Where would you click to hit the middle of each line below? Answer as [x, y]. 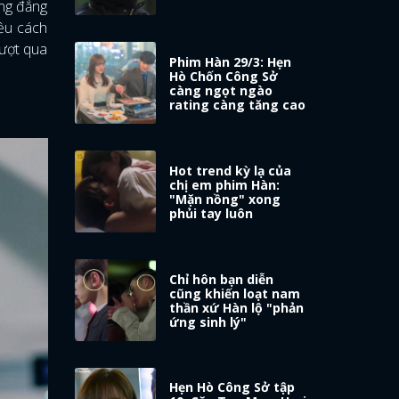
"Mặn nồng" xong [225, 199]
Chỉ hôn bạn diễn [222, 279]
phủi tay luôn [212, 213]
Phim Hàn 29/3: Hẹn [231, 61]
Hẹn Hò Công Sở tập [232, 387]
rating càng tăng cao [238, 104]
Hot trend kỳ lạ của [231, 170]
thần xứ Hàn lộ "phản [237, 307]
